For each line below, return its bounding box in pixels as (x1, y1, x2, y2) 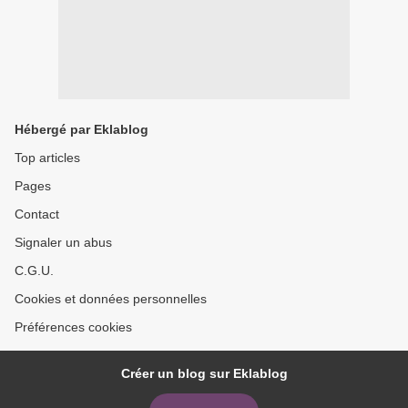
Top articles (15, 150, 80, 166)
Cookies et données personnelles (15, 291, 207, 307)
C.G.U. (15, 263, 54, 279)
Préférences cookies (15, 320, 132, 335)
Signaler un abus (15, 235, 112, 250)
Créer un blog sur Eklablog (120, 366, 288, 382)
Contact (15, 207, 59, 222)
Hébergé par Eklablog (15, 122, 148, 138)
